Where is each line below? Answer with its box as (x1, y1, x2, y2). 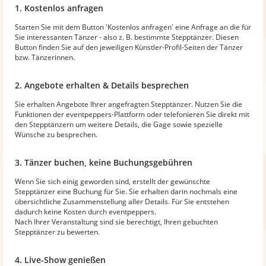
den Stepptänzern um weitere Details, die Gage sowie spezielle (15, 119, 223, 129)
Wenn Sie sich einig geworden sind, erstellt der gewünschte (15, 176, 210, 186)
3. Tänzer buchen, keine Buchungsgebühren (15, 156, 192, 168)
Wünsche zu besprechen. (15, 129, 97, 140)
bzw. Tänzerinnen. (15, 52, 75, 62)
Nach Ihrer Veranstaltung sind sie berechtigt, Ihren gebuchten (15, 216, 218, 227)
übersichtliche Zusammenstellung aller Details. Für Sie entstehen (15, 196, 229, 207)
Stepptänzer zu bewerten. (15, 226, 100, 237)
